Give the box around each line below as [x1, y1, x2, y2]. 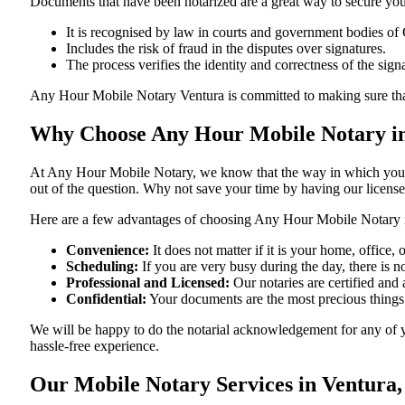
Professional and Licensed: [66, 274, 230, 290]
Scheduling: [66, 258, 138, 274]
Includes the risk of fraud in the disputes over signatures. [66, 40, 386, 56]
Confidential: [66, 290, 146, 306]
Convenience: [66, 241, 149, 258]
